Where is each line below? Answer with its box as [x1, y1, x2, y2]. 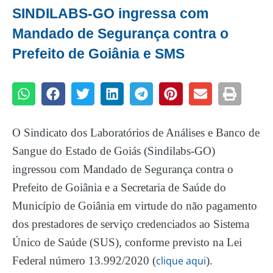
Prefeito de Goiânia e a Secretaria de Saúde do [12, 180, 226, 194]
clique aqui [156, 253, 206, 268]
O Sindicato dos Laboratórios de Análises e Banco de [12, 126, 260, 139]
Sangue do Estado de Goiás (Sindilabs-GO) [12, 144, 215, 157]
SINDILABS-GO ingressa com [12, 5, 208, 21]
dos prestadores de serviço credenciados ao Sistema [12, 217, 249, 230]
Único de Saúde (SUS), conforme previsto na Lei [12, 235, 242, 249]
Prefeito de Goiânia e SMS [12, 45, 185, 62]
